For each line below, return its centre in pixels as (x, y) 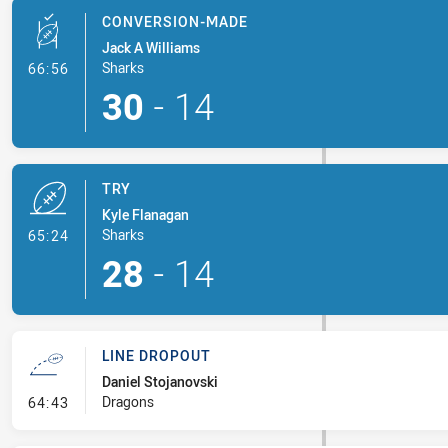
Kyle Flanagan (145, 214)
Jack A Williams (150, 47)
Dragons (127, 401)
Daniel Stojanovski (159, 381)
